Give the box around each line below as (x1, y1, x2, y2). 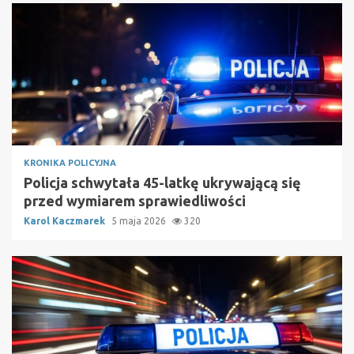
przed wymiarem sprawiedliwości (24, 193, 246, 209)
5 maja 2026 (111, 216, 168, 227)
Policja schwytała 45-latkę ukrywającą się (24, 175, 301, 191)
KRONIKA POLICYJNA (24, 158, 116, 168)
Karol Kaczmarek (24, 216, 107, 227)
